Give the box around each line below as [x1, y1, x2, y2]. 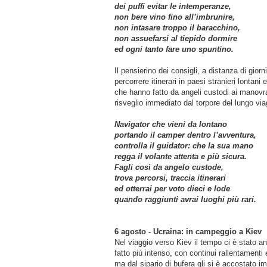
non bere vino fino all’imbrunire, [114, 12, 235, 21]
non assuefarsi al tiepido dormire [114, 33, 237, 43]
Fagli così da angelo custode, [114, 162, 223, 172]
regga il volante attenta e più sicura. [114, 151, 247, 161]
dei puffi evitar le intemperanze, [114, 1, 231, 11]
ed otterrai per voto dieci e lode [114, 184, 230, 193]
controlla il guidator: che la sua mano [114, 141, 253, 150]
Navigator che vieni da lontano [114, 119, 227, 129]
